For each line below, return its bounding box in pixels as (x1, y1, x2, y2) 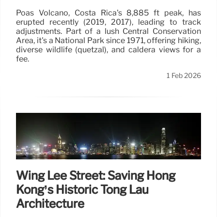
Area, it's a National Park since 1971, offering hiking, (16, 36, 201, 46)
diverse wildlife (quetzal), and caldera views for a (16, 45, 201, 55)
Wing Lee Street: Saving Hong (16, 169, 175, 183)
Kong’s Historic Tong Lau (16, 183, 149, 197)
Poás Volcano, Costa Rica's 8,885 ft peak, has (16, 8, 201, 18)
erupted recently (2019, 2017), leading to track (16, 17, 201, 27)
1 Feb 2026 (167, 71, 201, 80)
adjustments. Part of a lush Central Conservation (16, 27, 201, 36)
